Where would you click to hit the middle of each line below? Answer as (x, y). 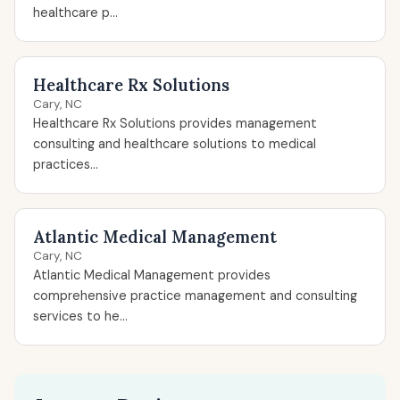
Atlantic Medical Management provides (152, 275)
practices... (66, 164)
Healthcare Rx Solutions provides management (175, 123)
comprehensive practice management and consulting (195, 296)
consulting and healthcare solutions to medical (175, 144)
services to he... (80, 316)
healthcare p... (75, 12)
